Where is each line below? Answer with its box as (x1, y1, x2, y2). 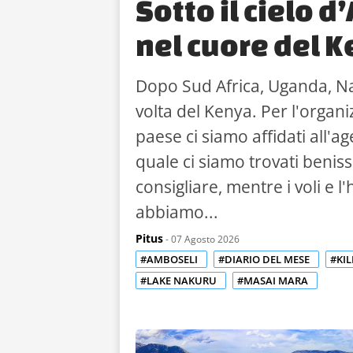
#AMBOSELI (140, 251, 200, 266)
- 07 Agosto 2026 (163, 232, 240, 246)
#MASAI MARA (237, 273, 310, 288)
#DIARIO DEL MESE (218, 251, 312, 266)
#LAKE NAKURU (140, 273, 219, 288)
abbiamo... (136, 200, 218, 223)
